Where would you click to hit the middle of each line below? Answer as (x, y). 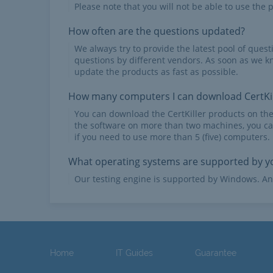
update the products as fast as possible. (156, 72)
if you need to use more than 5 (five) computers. (172, 137)
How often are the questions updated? (157, 31)
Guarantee (216, 253)
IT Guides (135, 253)
